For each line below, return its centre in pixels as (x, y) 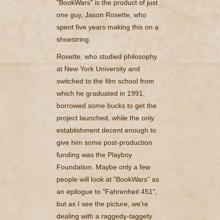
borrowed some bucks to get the (107, 105)
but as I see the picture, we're (102, 204)
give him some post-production (104, 142)
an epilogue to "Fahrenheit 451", (107, 191)
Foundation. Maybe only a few (103, 167)
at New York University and (98, 69)
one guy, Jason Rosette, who (101, 14)
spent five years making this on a (108, 27)
